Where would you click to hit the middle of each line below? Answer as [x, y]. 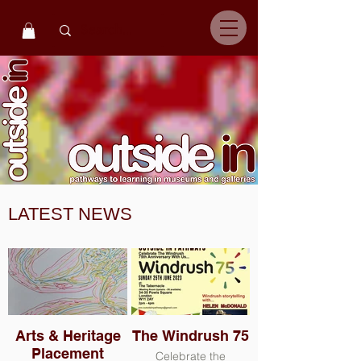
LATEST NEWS [70, 214]
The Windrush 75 [191, 336]
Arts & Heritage [68, 336]
